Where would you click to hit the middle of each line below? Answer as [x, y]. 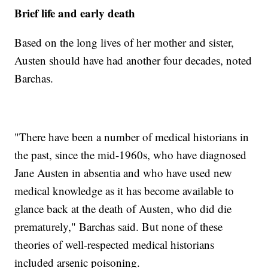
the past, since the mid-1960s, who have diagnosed [131, 155]
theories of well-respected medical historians [115, 245]
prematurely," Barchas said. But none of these [119, 227]
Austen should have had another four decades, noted [133, 60]
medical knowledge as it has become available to [124, 191]
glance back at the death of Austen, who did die [123, 209]
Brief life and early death [75, 13]
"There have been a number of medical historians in [132, 137]
